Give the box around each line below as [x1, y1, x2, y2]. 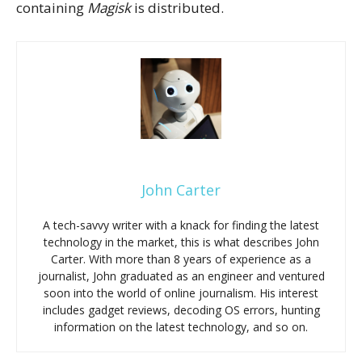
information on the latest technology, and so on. [54, 319, 308, 335]
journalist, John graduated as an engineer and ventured [37, 268, 325, 284]
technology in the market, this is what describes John [43, 234, 319, 250]
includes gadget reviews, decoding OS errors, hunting [42, 302, 320, 318]
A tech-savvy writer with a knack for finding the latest [43, 217, 319, 234]
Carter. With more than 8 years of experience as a [51, 251, 311, 267]
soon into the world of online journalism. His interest [44, 285, 318, 301]
